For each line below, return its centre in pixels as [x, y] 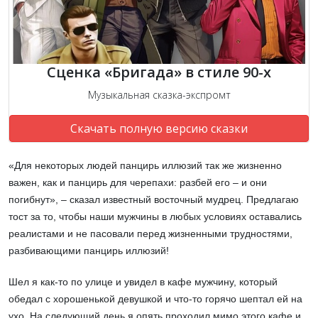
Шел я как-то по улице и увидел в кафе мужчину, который [143, 282]
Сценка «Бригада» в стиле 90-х [159, 72]
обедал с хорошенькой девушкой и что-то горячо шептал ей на [155, 299]
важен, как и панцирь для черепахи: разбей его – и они [138, 183]
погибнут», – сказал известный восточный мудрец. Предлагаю [154, 200]
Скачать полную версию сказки [159, 129]
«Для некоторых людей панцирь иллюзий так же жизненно [145, 166]
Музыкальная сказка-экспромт [159, 95]
